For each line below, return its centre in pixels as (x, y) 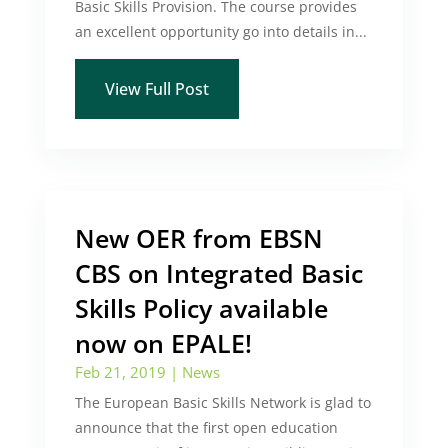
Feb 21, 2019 (120, 372)
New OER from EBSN (198, 238)
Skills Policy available (201, 308)
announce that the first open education (206, 427)
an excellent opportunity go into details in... (220, 31)
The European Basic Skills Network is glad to (222, 402)
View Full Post (156, 89)
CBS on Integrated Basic (218, 273)
